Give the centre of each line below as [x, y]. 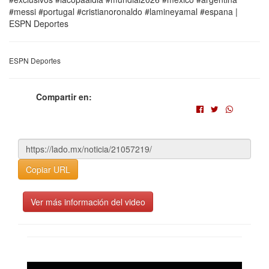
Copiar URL [48, 170]
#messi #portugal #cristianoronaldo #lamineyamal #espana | [123, 12]
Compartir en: [64, 97]
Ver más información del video [88, 202]
